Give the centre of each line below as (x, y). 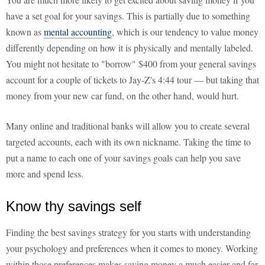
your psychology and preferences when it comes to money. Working (132, 248)
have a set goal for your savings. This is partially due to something (128, 16)
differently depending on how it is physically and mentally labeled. (130, 48)
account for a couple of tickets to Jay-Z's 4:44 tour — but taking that (132, 80)
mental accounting (78, 32)
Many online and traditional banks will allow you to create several (128, 126)
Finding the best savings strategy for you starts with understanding (128, 232)
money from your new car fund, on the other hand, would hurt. (122, 96)
